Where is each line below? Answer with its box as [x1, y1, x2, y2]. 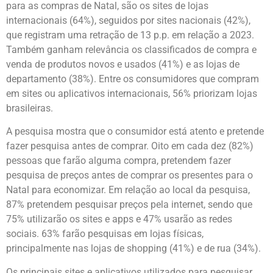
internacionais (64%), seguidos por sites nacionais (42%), [6, 15, 250, 27]
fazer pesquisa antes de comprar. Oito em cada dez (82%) [6, 140, 253, 152]
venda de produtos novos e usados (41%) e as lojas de [6, 58, 239, 71]
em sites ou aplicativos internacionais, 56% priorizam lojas [6, 88, 257, 100]
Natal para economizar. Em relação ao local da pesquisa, [6, 184, 250, 196]
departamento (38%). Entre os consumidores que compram [6, 73, 259, 85]
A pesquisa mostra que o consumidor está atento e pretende [6, 126, 264, 138]
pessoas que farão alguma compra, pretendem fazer [6, 155, 231, 167]
